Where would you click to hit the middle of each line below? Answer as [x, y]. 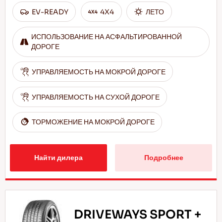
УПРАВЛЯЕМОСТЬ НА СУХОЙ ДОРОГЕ [96, 97]
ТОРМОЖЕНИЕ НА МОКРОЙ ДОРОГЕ [93, 122]
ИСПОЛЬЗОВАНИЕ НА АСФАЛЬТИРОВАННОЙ [107, 37]
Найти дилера [58, 157]
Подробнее [164, 157]
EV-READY [50, 12]
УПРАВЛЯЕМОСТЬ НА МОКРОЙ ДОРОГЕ [99, 72]
